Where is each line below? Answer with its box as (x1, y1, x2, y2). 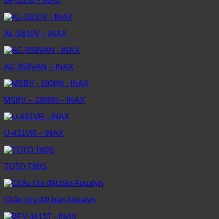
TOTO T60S (4, 162, 46, 171)
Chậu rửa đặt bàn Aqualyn (4, 196, 95, 204)
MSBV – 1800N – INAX (4, 96, 85, 105)
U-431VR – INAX (4, 129, 64, 138)
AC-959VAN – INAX (4, 63, 74, 71)
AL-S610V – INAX (4, 29, 67, 38)
